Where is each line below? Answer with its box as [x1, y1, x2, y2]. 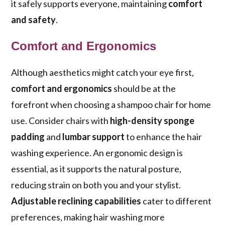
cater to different [141, 195, 212, 207]
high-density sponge [110, 115, 195, 127]
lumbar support [62, 131, 125, 143]
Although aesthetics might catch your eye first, [11, 67, 194, 78]
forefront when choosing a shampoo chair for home [11, 99, 211, 110]
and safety [11, 14, 56, 26]
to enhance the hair [125, 131, 202, 143]
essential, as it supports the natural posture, [11, 163, 182, 175]
